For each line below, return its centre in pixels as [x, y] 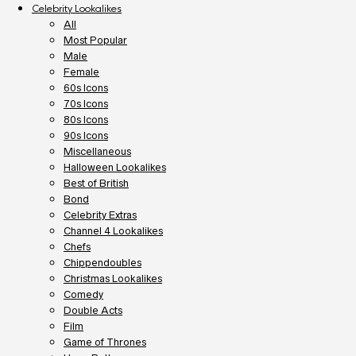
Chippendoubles [103, 262]
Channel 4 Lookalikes [113, 230]
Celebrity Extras [100, 215]
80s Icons [86, 119]
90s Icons [86, 135]
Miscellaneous [97, 151]
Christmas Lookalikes [113, 278]
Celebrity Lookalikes [77, 8]
